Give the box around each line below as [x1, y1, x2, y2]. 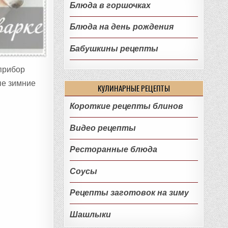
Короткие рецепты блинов [69, 101, 183, 111]
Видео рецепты [69, 123, 136, 133]
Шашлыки [69, 210, 111, 219]
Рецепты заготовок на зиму [69, 188, 189, 198]
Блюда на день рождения [69, 22, 174, 32]
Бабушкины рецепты [69, 43, 158, 53]
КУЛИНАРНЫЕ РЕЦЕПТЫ [97, 82, 170, 94]
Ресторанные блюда [69, 145, 157, 155]
